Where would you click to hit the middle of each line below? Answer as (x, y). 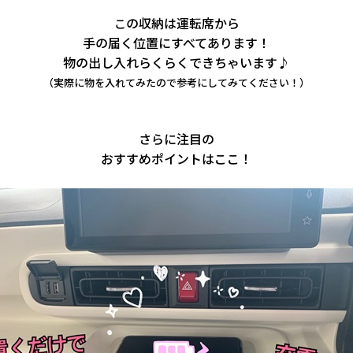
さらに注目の (176, 139)
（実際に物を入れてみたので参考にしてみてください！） (176, 82)
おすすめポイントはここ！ (176, 158)
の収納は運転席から (182, 23)
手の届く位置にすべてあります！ (176, 43)
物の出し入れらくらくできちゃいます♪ (176, 62)
